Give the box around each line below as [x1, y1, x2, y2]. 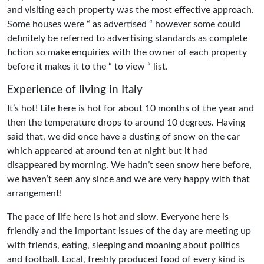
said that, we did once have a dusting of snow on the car [7, 132, 240, 141]
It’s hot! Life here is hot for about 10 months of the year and [7, 104, 254, 113]
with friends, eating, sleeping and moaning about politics [7, 240, 240, 250]
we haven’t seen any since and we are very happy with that [7, 174, 250, 184]
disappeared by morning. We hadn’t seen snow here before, [7, 160, 252, 170]
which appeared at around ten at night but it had [7, 146, 208, 156]
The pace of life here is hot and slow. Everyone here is [7, 212, 229, 222]
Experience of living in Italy [7, 84, 143, 95]
